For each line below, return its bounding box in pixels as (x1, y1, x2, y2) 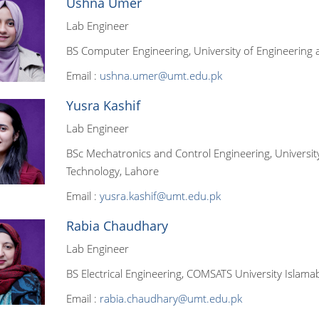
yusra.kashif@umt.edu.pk (99, 189, 221, 203)
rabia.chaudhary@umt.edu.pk (99, 291, 242, 305)
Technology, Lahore (66, 164, 159, 178)
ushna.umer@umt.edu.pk (99, 68, 222, 83)
